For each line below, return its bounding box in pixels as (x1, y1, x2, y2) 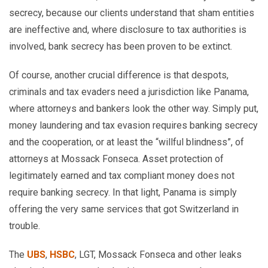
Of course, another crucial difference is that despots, (9, 69, 229, 81)
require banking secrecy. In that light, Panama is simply (9, 187, 237, 198)
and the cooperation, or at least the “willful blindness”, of (9, 136, 244, 148)
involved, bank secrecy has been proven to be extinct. (9, 41, 232, 52)
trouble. (9, 220, 40, 232)
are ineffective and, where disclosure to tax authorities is (9, 24, 246, 35)
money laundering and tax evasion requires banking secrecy (9, 120, 258, 131)
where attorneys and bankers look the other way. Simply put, (9, 103, 258, 114)
